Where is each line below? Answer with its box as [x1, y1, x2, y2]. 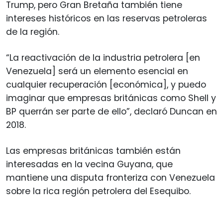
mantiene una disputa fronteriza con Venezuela [6, 171, 215, 184]
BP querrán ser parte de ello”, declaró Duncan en [6, 105, 217, 117]
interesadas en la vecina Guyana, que [6, 158, 173, 170]
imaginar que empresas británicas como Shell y [6, 92, 216, 104]
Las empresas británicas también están [6, 144, 181, 157]
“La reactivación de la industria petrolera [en [6, 51, 200, 64]
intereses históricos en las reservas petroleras [6, 12, 207, 24]
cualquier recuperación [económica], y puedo [6, 78, 206, 91]
